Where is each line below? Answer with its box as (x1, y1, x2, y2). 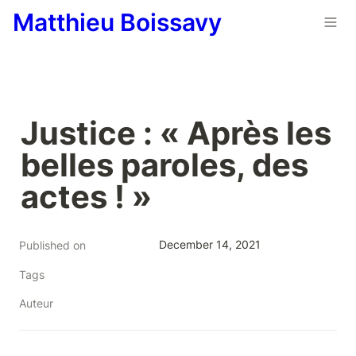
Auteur (19, 296, 53, 310)
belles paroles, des (21, 145, 308, 184)
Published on (19, 238, 86, 252)
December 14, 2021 (159, 238, 261, 251)
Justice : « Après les (21, 114, 331, 153)
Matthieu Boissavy (13, 8, 222, 37)
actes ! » (21, 177, 152, 216)
